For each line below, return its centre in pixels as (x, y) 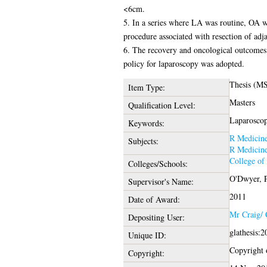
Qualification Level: (162, 105)
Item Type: (146, 87)
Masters (242, 102)
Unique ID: (147, 235)
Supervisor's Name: (161, 181)
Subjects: (143, 141)
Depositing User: (156, 217)
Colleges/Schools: (158, 163)
